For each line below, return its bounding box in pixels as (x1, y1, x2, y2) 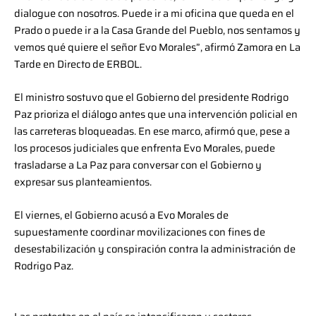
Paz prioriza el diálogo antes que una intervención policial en (14, 106, 298, 123)
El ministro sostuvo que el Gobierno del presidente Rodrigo (14, 89, 288, 106)
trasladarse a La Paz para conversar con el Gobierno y (14, 157, 262, 174)
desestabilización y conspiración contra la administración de (14, 241, 296, 257)
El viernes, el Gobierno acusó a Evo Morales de (14, 207, 229, 224)
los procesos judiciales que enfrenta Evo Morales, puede (14, 140, 275, 157)
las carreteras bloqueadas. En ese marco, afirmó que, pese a (14, 123, 290, 140)
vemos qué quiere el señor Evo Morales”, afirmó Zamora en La (14, 38, 300, 55)
